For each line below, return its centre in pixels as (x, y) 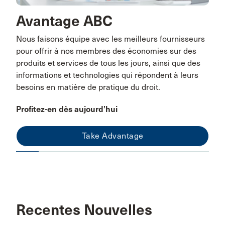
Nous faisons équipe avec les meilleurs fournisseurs (110, 39)
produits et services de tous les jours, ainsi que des (108, 63)
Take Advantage (113, 136)
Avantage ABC (64, 21)
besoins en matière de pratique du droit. (88, 87)
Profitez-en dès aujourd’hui (67, 109)
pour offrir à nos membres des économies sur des (106, 51)
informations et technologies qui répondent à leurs (107, 75)
